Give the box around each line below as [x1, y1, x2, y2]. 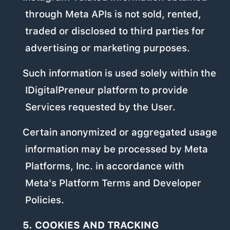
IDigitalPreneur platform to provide [25, 84, 188, 97]
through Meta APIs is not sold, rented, [25, 8, 202, 21]
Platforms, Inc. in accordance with [25, 160, 185, 172]
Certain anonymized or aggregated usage [22, 126, 217, 139]
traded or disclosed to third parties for [25, 25, 205, 37]
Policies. [25, 194, 65, 206]
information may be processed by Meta [25, 143, 208, 156]
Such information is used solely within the [22, 67, 216, 80]
